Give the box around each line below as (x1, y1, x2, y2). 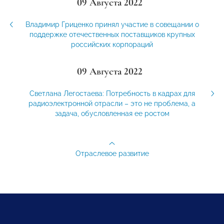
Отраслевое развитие (75, 149, 149, 158)
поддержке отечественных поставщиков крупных (29, 30, 195, 39)
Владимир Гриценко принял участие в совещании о (25, 20, 199, 29)
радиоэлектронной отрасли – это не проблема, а (28, 99, 195, 108)
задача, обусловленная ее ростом (54, 109, 169, 118)
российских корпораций (71, 40, 153, 49)
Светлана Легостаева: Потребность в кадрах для (29, 89, 195, 98)
